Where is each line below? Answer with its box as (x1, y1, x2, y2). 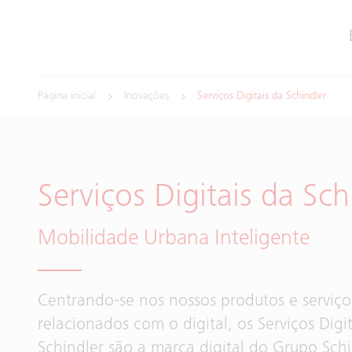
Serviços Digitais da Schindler (197, 91, 326, 102)
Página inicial (38, 91, 96, 102)
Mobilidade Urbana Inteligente (38, 229, 310, 251)
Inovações (124, 91, 169, 102)
